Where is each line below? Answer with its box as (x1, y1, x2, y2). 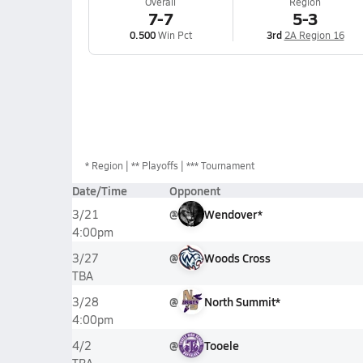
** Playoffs (130, 159, 178, 172)
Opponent (169, 182, 220, 199)
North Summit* (203, 293, 280, 310)
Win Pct (155, 28, 192, 41)
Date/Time (71, 182, 127, 199)
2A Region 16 (284, 28, 344, 41)
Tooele (203, 337, 239, 353)
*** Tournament (186, 159, 254, 172)
